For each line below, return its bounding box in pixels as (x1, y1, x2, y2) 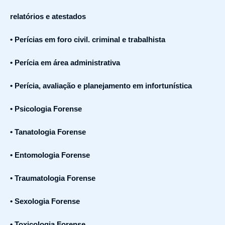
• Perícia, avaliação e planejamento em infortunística (10, 81, 192, 90)
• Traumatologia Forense (10, 174, 95, 182)
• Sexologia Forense (10, 197, 80, 205)
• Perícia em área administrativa (10, 58, 120, 67)
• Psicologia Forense (10, 104, 82, 113)
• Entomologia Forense (10, 151, 90, 159)
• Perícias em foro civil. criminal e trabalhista (10, 35, 165, 44)
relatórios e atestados (10, 12, 86, 21)
